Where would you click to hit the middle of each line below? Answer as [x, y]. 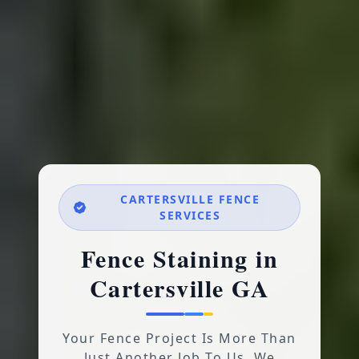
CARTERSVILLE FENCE [190, 199]
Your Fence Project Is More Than [179, 338]
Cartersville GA [179, 288]
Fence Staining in [179, 258]
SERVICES [190, 215]
